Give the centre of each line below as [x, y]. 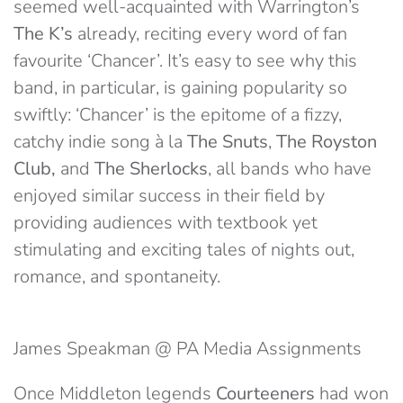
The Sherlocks [151, 169]
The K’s [43, 34]
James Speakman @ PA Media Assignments [188, 349]
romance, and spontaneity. [117, 277]
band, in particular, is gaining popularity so [180, 88]
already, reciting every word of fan [210, 34]
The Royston [327, 142]
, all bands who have [290, 169]
